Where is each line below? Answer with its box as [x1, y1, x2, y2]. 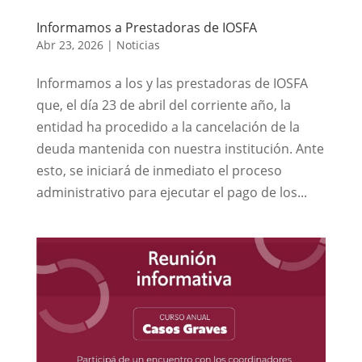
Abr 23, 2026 [36, 36, 103, 53]
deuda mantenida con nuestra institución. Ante [36, 139, 324, 158]
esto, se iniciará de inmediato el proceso [36, 161, 282, 179]
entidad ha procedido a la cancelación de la [36, 117, 300, 136]
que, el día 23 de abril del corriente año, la [36, 95, 291, 114]
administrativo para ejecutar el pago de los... [36, 183, 307, 201]
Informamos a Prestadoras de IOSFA [36, 18, 257, 36]
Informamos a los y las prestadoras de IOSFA [36, 74, 308, 92]
